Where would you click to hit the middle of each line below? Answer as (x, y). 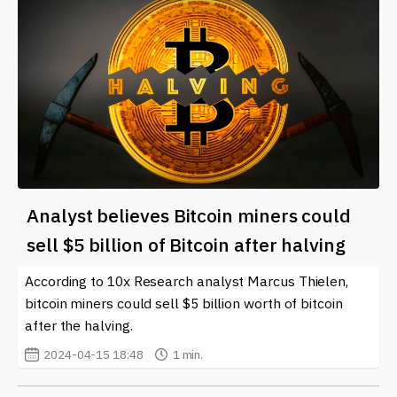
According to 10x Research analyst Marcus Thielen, (187, 280)
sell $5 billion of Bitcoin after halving (186, 244)
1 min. (188, 354)
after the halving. (79, 325)
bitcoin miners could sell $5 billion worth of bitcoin (184, 303)
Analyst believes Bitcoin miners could (189, 215)
